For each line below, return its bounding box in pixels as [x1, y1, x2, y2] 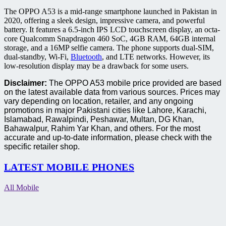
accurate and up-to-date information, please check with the [4, 133, 212, 142]
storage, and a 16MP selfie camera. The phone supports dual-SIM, [4, 43, 214, 52]
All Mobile [4, 183, 39, 192]
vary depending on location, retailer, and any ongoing [4, 96, 193, 105]
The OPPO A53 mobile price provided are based [47, 78, 221, 87]
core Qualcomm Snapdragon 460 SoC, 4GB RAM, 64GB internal [4, 34, 215, 43]
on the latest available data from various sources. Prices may [4, 87, 220, 96]
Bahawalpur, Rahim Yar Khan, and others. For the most [4, 124, 200, 133]
